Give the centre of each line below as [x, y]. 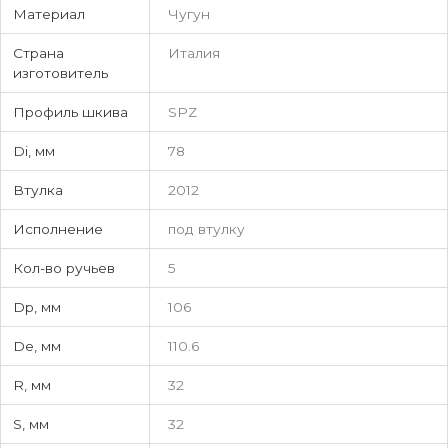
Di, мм [34, 150]
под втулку [207, 228]
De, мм [37, 345]
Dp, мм [37, 306]
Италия [194, 52]
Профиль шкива [71, 111]
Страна [39, 52]
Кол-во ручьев [64, 267]
